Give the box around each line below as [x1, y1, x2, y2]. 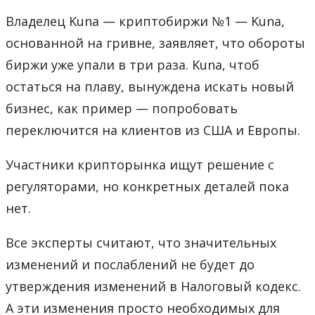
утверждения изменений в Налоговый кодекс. [6, 277, 301, 295]
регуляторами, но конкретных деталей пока [6, 177, 289, 195]
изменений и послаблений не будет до [6, 255, 255, 273]
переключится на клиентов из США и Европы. [6, 121, 300, 139]
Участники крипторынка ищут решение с [6, 155, 274, 173]
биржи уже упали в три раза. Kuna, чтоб [6, 56, 259, 73]
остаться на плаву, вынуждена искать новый [6, 77, 294, 95]
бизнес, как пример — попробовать [6, 99, 238, 117]
